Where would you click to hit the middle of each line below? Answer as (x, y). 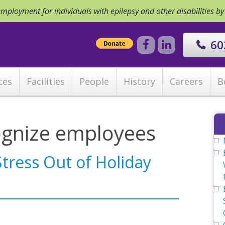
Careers (186, 81)
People (94, 81)
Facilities (46, 81)
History (139, 81)
